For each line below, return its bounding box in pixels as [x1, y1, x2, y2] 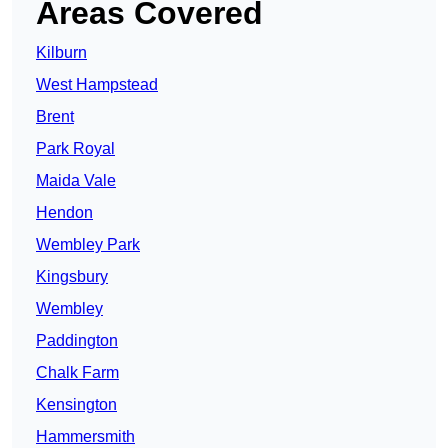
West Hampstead [36, 76, 158, 94]
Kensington [36, 396, 117, 414]
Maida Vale [36, 172, 116, 190]
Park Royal [36, 140, 115, 158]
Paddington [36, 332, 118, 350]
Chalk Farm [36, 364, 119, 382]
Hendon [36, 204, 93, 222]
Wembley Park [36, 236, 140, 254]
